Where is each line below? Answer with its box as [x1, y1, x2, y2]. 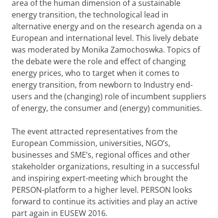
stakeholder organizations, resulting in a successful [12, 161, 200, 172]
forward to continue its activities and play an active [12, 196, 198, 207]
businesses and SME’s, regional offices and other [12, 149, 190, 160]
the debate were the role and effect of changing [12, 56, 186, 67]
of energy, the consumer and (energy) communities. [12, 103, 202, 113]
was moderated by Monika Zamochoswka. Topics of [12, 44, 200, 55]
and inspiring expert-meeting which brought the [12, 173, 188, 183]
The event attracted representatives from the [12, 126, 178, 137]
